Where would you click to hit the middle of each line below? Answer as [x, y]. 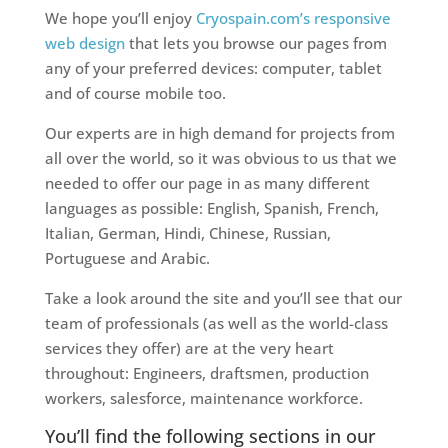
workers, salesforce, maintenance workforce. [203, 398]
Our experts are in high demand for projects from [219, 133]
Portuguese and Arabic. [129, 258]
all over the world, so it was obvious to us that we [220, 158]
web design [86, 43]
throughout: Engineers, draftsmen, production [206, 373]
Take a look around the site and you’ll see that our [223, 298]
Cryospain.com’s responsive [291, 18]
